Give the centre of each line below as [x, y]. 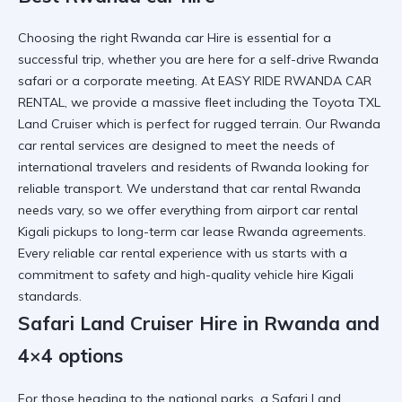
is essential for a [281, 38]
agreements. [327, 232]
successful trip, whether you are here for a [144, 60]
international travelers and [98, 167]
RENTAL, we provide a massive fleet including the [165, 103]
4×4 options [70, 356]
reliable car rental [104, 253]
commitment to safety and [99, 275]
